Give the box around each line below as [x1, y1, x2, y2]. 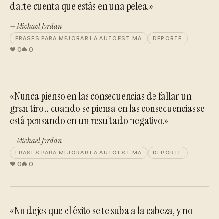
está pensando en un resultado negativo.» [10, 113, 169, 128]
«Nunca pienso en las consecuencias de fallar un [10, 89, 192, 103]
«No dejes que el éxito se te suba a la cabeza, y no [10, 203, 193, 218]
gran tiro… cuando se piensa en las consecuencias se [10, 101, 205, 115]
